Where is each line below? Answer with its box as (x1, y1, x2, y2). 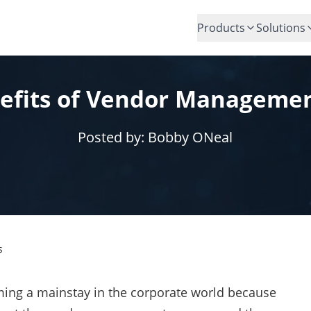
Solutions (256, 20, 305, 35)
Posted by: (78, 128, 149, 147)
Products (197, 20, 245, 35)
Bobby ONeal (148, 128, 233, 147)
